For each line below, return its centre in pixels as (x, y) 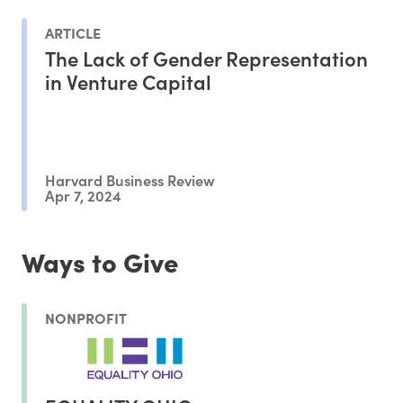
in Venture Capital (128, 82)
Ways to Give (100, 262)
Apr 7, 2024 (83, 195)
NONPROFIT (86, 317)
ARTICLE (73, 33)
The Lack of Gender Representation (206, 58)
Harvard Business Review (130, 179)
